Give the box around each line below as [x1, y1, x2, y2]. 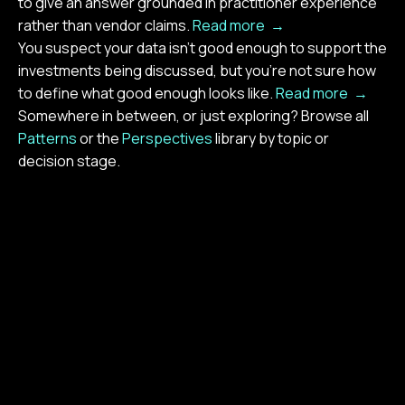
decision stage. [18, 150, 120, 171]
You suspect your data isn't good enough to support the [18, 37, 387, 58]
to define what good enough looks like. [18, 82, 276, 103]
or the [77, 127, 122, 148]
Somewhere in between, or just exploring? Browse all [18, 105, 369, 126]
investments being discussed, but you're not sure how [18, 60, 376, 80]
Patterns [18, 127, 77, 148]
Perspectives [122, 127, 212, 148]
